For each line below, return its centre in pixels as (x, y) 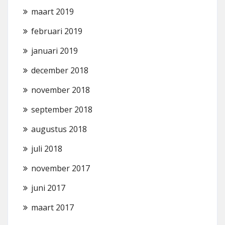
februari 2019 (57, 31)
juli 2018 (47, 149)
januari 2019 (54, 51)
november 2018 (61, 90)
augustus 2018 (59, 129)
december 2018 (60, 70)
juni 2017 (48, 188)
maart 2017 (52, 207)
